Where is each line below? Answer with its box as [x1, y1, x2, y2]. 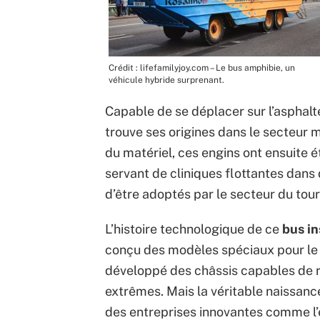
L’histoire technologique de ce [105, 221, 282, 237]
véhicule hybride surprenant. [109, 75, 224, 86]
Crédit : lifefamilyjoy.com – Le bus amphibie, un [109, 63, 295, 74]
